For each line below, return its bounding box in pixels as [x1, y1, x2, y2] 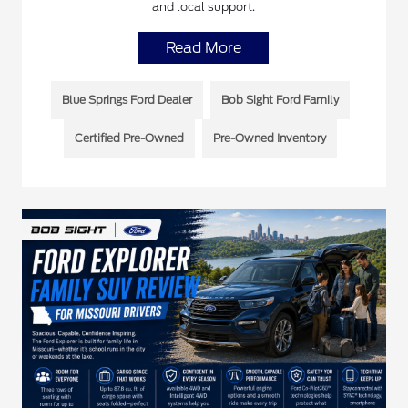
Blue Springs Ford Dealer [61, 93, 192, 107]
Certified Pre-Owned [74, 131, 184, 146]
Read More [166, 39, 242, 57]
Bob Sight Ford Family [220, 93, 339, 107]
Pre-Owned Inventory [212, 131, 326, 146]
